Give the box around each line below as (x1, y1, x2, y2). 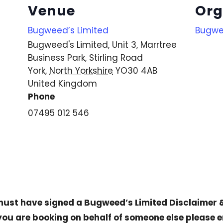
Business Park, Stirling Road (28, 51, 143, 64)
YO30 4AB (115, 64, 157, 77)
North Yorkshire (49, 64, 113, 77)
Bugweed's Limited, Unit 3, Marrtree (28, 38, 177, 51)
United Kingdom (28, 77, 97, 90)
